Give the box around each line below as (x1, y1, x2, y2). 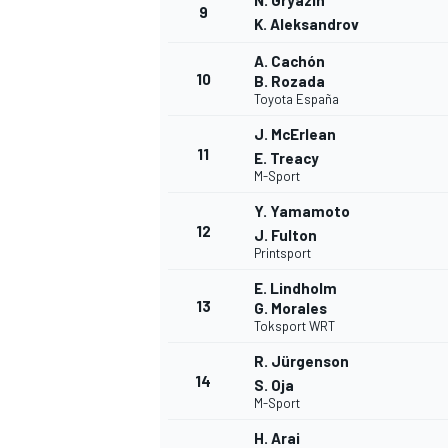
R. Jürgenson (254, 352, 349, 371)
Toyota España (254, 91, 339, 108)
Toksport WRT (254, 318, 335, 335)
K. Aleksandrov (254, 15, 359, 34)
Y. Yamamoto (254, 202, 350, 221)
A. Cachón (254, 52, 325, 71)
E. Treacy (254, 149, 319, 168)
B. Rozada (254, 72, 325, 91)
